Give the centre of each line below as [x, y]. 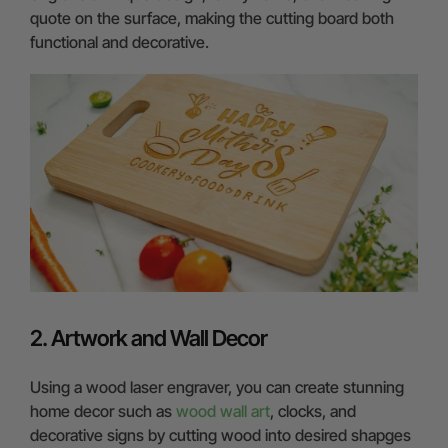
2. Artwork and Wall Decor [148, 337]
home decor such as [103, 410]
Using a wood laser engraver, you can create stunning [217, 386]
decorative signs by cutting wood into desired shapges [220, 434]
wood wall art [223, 410]
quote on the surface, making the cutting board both [212, 17]
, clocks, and [313, 410]
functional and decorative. [121, 41]
